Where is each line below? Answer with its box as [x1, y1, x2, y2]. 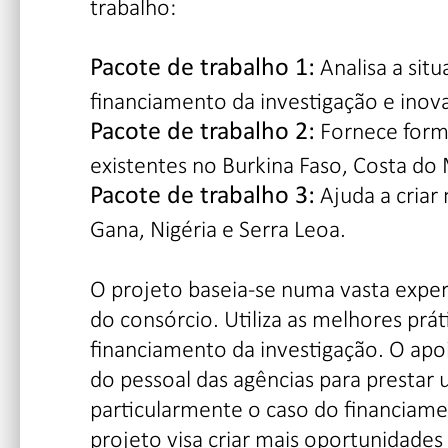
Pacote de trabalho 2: [90, 118, 315, 146]
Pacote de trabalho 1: [90, 54, 315, 82]
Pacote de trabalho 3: [90, 182, 315, 210]
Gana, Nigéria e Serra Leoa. [90, 213, 346, 243]
